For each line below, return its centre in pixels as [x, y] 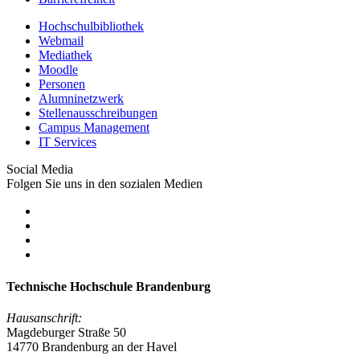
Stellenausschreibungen [98, 113]
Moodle [58, 70]
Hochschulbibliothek [91, 27]
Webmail [61, 41]
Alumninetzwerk [81, 99]
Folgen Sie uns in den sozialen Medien [104, 184]
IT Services [67, 142]
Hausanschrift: [44, 317]
